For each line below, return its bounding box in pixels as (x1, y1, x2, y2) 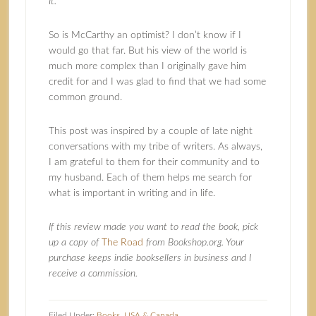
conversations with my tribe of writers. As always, (48, 142, 262, 152)
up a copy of (48, 238, 102, 248)
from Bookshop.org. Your (142, 238, 244, 248)
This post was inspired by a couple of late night (48, 126, 253, 136)
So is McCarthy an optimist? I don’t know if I (48, 30, 241, 40)
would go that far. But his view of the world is (48, 46, 247, 56)
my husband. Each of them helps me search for (48, 173, 252, 183)
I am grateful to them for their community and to (48, 157, 260, 167)
